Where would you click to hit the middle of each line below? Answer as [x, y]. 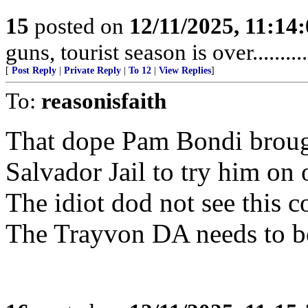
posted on [79, 26]
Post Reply [34, 70]
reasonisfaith [104, 101]
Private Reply [92, 70]
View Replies [185, 70]
